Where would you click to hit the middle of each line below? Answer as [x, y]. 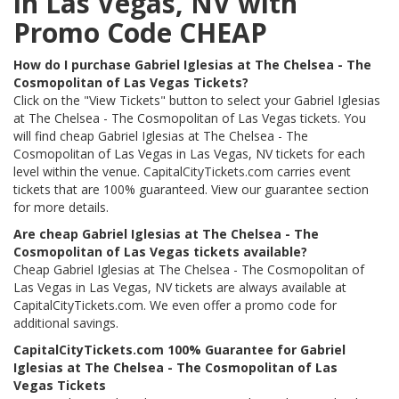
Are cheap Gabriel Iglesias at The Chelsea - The [166, 234]
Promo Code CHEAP [140, 33]
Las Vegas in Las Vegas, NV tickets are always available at [180, 287]
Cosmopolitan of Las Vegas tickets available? [160, 252]
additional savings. [68, 323]
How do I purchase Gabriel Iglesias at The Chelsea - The [192, 65]
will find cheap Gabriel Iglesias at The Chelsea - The [161, 136]
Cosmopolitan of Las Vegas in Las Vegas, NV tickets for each [189, 154]
